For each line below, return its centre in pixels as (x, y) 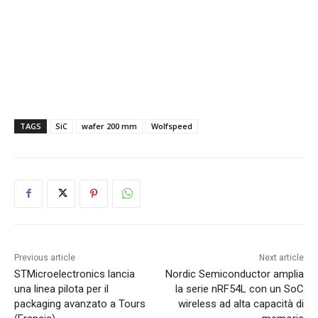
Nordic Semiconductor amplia (234, 274)
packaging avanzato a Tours (80, 303)
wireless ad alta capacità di (241, 303)
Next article (281, 257)
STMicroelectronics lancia (75, 274)
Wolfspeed (172, 126)
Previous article (45, 257)
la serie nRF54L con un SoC (239, 289)
